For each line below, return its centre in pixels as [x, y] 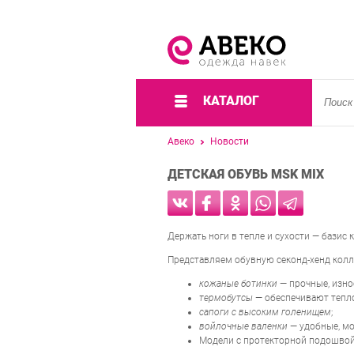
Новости [230, 141]
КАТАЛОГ [231, 101]
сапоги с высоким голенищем [265, 313]
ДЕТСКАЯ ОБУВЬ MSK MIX [246, 174]
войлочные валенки [243, 327]
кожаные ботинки [238, 284]
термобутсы [226, 298]
